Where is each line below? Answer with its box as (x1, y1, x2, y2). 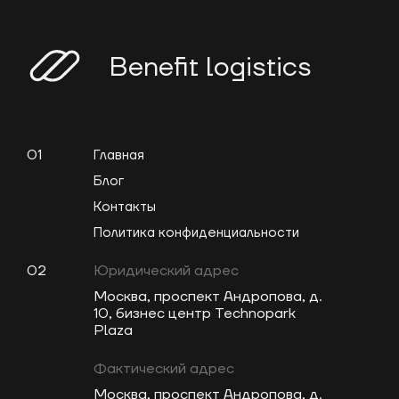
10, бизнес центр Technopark (94, 305, 296, 323)
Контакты (94, 199, 156, 216)
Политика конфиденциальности (94, 224, 299, 242)
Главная (94, 147, 144, 165)
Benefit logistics (110, 49, 312, 85)
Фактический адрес (94, 360, 234, 379)
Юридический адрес (94, 262, 239, 281)
